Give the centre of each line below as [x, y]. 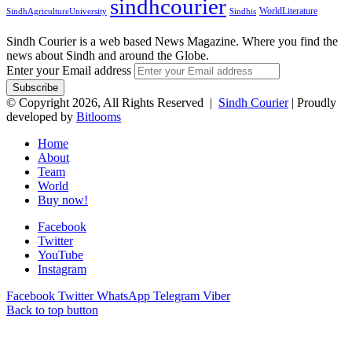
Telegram [176, 296]
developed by [41, 117]
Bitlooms [99, 117]
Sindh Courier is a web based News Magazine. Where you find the [172, 42]
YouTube [60, 255]
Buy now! [63, 200]
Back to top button [52, 310]
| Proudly [312, 103]
